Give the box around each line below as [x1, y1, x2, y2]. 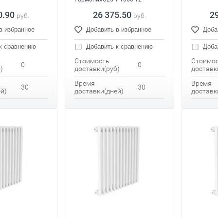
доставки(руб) [74, 65, 120, 73]
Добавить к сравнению [84, 43, 153, 51]
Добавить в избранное [86, 26, 151, 34]
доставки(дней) [74, 87, 124, 95]
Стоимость [74, 57, 109, 65]
